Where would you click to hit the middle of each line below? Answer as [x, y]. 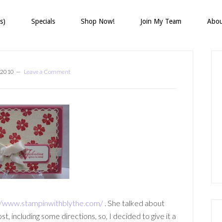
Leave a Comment [47, 72]
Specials [43, 21]
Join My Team [161, 21]
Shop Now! [98, 21]
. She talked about [134, 203]
